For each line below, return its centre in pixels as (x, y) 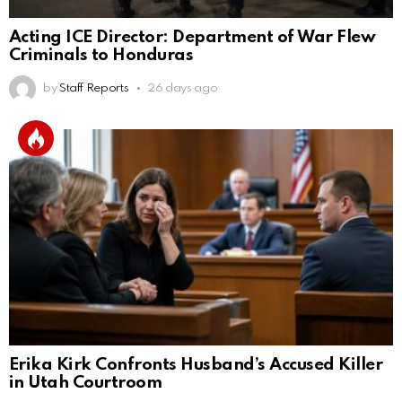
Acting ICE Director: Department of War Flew (192, 37)
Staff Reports (94, 88)
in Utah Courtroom (86, 382)
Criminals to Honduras (101, 55)
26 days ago (183, 88)
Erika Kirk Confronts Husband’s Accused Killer (196, 364)
